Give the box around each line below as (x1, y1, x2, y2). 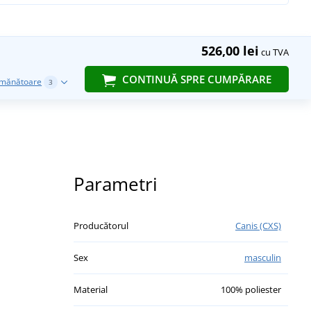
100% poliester (221, 283, 281, 296)
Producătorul (74, 219, 128, 232)
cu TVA (258, 45, 289, 58)
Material (74, 283, 108, 296)
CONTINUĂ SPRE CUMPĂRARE (119, 72, 271, 86)
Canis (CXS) (235, 219, 281, 232)
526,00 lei (201, 42, 259, 59)
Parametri (74, 171, 158, 196)
